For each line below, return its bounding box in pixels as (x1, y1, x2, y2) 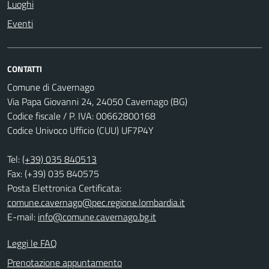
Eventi (7, 16, 33, 31)
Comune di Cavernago (7, 79, 94, 94)
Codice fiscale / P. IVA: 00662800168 (7, 108, 156, 123)
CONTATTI (7, 62, 42, 75)
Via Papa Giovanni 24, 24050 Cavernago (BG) (7, 94, 187, 109)
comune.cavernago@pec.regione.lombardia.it (7, 195, 185, 210)
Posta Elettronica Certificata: (7, 180, 121, 195)
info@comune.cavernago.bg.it (38, 209, 156, 224)
